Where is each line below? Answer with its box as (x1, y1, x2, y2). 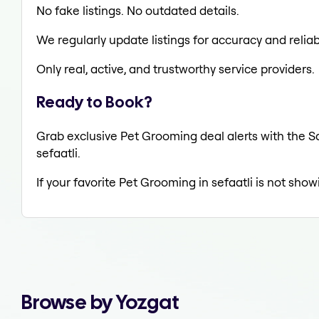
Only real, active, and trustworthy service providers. (36, 61, 315, 76)
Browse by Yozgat (21, 289, 179, 315)
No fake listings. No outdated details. (36, 2, 239, 18)
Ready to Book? (36, 91, 152, 113)
